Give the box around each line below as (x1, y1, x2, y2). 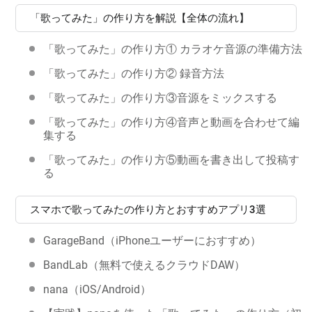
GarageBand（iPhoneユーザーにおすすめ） (43, 234, 262, 248)
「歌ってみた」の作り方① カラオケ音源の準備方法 (43, 42, 303, 56)
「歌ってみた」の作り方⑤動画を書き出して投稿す (43, 153, 300, 167)
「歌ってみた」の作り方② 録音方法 (43, 67, 225, 81)
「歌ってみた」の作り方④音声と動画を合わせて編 (42, 116, 299, 130)
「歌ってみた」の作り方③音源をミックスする (43, 91, 278, 105)
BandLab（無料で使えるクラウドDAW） (43, 258, 246, 272)
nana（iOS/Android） (43, 283, 152, 297)
